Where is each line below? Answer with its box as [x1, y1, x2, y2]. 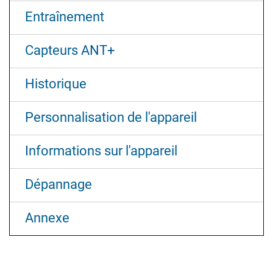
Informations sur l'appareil [25, 143, 177, 159]
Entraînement [25, 9, 104, 25]
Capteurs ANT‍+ [25, 43, 115, 58]
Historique [25, 76, 87, 92]
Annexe [25, 210, 69, 226]
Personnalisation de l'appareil [25, 110, 197, 126]
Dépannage [25, 177, 92, 193]
